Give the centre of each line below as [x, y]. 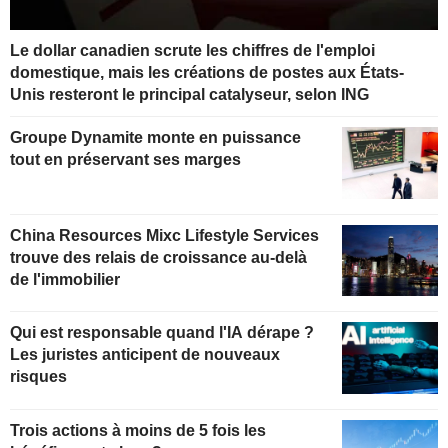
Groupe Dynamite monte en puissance [155, 137]
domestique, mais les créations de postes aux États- [207, 72]
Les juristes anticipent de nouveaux [145, 355]
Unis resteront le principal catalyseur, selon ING [189, 94]
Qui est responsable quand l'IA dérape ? [162, 333]
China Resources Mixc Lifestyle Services [164, 235]
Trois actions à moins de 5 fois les [138, 431]
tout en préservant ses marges [125, 159]
